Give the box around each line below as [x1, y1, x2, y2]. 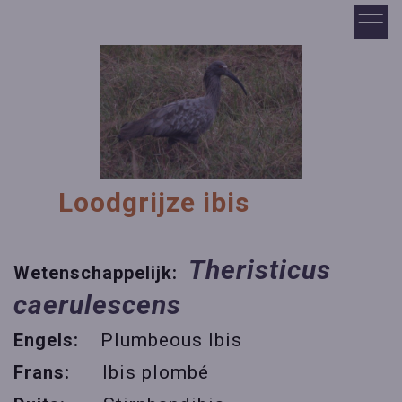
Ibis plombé [102, 362, 209, 384]
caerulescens [13, 289, 181, 321]
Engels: [13, 329, 100, 352]
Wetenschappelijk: [13, 262, 188, 284]
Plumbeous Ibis [100, 329, 242, 352]
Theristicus [188, 254, 331, 286]
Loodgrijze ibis [57, 187, 264, 219]
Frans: [13, 362, 102, 384]
